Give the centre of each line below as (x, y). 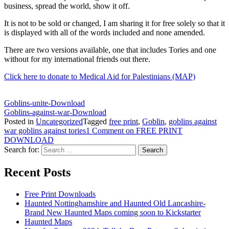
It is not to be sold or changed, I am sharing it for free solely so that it (114, 23)
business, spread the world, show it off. (67, 6)
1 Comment (105, 130)
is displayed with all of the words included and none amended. (105, 32)
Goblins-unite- (27, 103)
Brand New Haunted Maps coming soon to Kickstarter (113, 212)
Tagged (96, 121)
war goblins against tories (45, 130)
